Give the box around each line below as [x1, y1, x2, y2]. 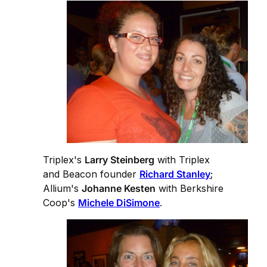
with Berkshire [156, 182, 223, 194]
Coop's [43, 196, 78, 209]
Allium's [43, 182, 82, 194]
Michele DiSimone [78, 196, 160, 209]
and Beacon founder [43, 167, 139, 180]
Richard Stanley [139, 167, 210, 180]
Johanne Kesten [82, 182, 156, 194]
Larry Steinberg [85, 153, 154, 166]
